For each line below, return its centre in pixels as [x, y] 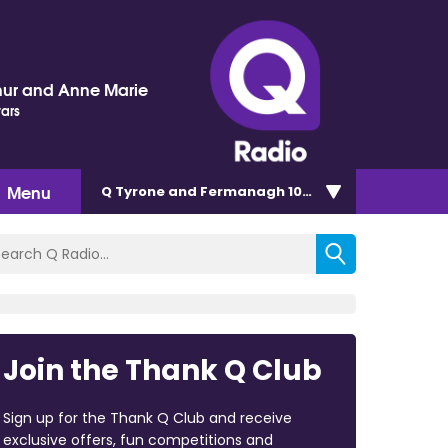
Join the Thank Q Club [162, 370]
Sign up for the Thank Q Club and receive [147, 417]
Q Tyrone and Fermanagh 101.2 [210, 191]
